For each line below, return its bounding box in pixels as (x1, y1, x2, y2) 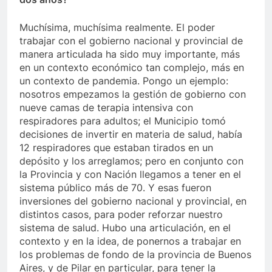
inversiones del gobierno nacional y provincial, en (19, 195, 246, 208)
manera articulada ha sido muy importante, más (19, 48, 240, 61)
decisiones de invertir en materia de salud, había (19, 128, 242, 141)
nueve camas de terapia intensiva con (19, 101, 193, 114)
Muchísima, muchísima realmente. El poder (19, 21, 215, 34)
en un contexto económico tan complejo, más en (19, 61, 244, 74)
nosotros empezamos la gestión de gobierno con (19, 88, 246, 101)
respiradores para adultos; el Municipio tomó (19, 115, 226, 127)
